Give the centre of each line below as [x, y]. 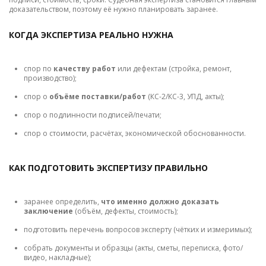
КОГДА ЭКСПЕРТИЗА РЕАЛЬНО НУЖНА [91, 35]
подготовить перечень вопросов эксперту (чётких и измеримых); [138, 230]
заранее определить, [62, 202]
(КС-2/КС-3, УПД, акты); [185, 97]
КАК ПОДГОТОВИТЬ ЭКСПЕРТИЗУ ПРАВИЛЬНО [108, 168]
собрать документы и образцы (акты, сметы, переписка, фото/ [133, 248]
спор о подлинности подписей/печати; [93, 115]
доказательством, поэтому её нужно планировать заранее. [113, 9]
